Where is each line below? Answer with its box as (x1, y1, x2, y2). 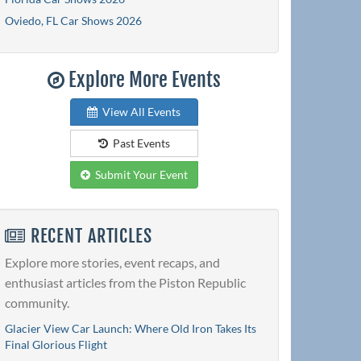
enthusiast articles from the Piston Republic (5, 275, 246, 291)
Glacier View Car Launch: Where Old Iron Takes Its (5, 322, 256, 336)
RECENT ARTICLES (25, 224, 152, 247)
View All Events (98, 104, 180, 118)
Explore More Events (64, 67, 221, 92)
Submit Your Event (89, 167, 188, 181)
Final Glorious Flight (5, 338, 107, 352)
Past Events (107, 135, 170, 150)
